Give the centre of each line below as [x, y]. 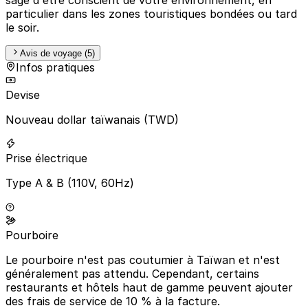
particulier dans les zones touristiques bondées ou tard [151, 13]
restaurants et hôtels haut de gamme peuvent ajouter [149, 287]
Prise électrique [46, 158]
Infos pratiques [55, 67]
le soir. [22, 27]
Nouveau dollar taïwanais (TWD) [92, 119]
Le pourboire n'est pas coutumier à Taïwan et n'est [143, 260]
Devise [23, 95]
